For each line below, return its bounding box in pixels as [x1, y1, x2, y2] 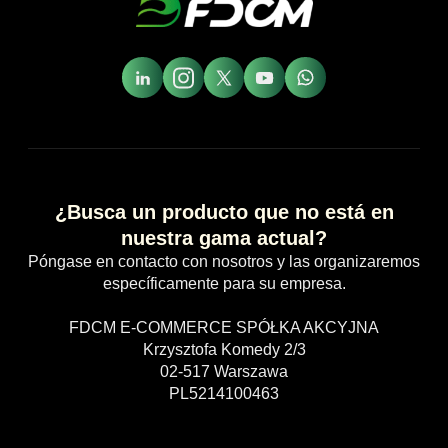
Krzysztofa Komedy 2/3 [142, 341, 306, 359]
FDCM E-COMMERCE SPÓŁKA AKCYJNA [69, 319, 379, 337]
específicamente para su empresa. [102, 275, 346, 293]
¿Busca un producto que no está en [54, 201, 394, 224]
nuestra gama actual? [121, 227, 327, 250]
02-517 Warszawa [160, 363, 288, 381]
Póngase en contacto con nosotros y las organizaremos [28, 253, 420, 271]
